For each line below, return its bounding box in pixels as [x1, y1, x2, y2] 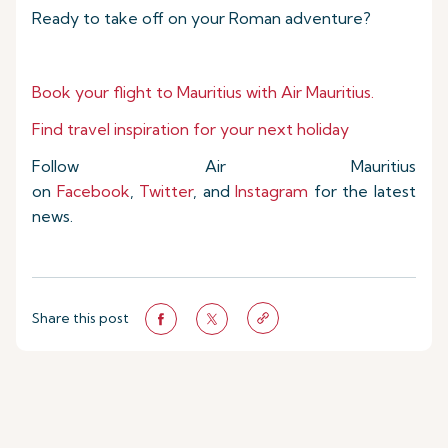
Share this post [32, 309, 129, 328]
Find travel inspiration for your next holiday [32, 119, 349, 139]
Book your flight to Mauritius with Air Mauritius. [32, 82, 374, 102]
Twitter [139, 181, 194, 201]
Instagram [235, 181, 309, 201]
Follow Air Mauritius [32, 156, 416, 176]
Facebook [56, 181, 130, 201]
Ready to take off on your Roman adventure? [32, 8, 371, 28]
